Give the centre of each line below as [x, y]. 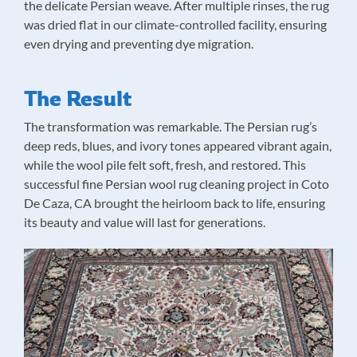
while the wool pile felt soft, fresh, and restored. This [165, 165]
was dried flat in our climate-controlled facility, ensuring [175, 24]
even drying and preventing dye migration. [139, 43]
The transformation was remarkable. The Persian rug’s [171, 126]
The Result [78, 98]
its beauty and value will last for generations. [145, 222]
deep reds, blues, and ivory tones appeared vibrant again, [178, 145]
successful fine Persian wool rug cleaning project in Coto [177, 184]
